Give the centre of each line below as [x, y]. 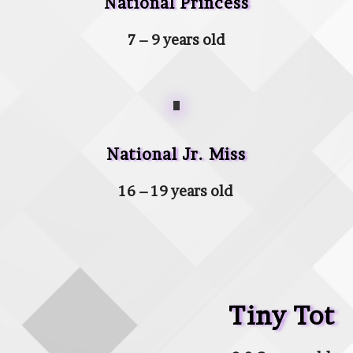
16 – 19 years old [176, 191]
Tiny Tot [281, 316]
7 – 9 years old [176, 39]
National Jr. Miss [176, 155]
